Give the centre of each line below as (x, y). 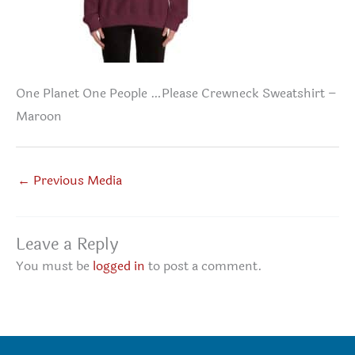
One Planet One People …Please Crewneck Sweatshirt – (176, 94)
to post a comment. (204, 266)
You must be (54, 266)
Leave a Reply (67, 244)
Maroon (39, 117)
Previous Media (76, 180)
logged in (119, 266)
